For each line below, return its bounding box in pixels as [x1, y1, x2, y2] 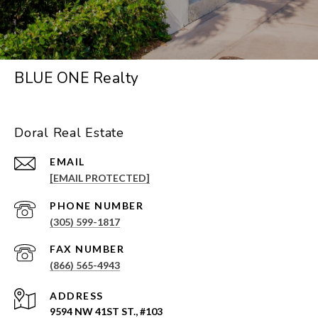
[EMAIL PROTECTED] [50, 172, 150, 185]
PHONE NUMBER [50, 199, 143, 212]
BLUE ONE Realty [14, 68, 139, 89]
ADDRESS [50, 290, 104, 302]
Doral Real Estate [14, 124, 124, 142]
